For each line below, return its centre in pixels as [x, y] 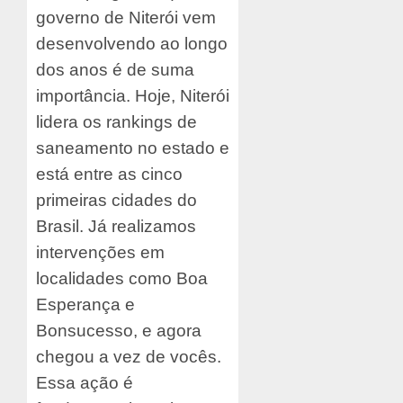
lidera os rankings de [116, 122]
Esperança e [85, 305]
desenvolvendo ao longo [132, 44]
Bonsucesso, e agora [119, 331]
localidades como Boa [122, 279]
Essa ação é [85, 383]
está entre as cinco [109, 175]
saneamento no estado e [133, 148]
